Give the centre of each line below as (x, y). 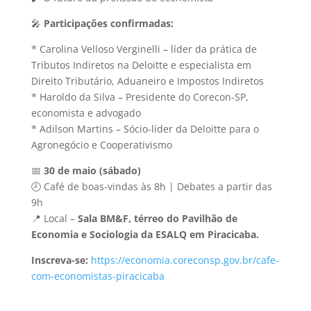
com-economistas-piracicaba (98, 276)
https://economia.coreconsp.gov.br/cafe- (183, 260)
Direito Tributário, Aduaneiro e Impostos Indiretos (147, 81)
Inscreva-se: (59, 260)
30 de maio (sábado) (92, 170)
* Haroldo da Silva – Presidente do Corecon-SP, (140, 96)
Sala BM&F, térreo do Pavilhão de (157, 218)
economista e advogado (86, 112)
